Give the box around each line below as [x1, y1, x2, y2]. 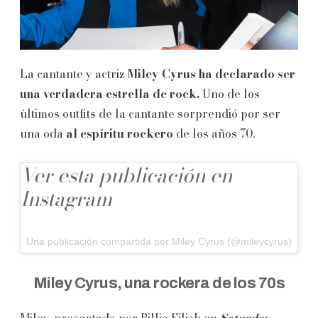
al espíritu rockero [66, 124, 173, 142]
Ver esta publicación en [21, 159, 232, 190]
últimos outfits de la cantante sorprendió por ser [20, 104, 280, 122]
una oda [20, 124, 66, 142]
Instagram [21, 182, 112, 214]
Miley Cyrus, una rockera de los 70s [33, 274, 285, 292]
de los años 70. [173, 124, 255, 142]
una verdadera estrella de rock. [20, 84, 199, 102]
